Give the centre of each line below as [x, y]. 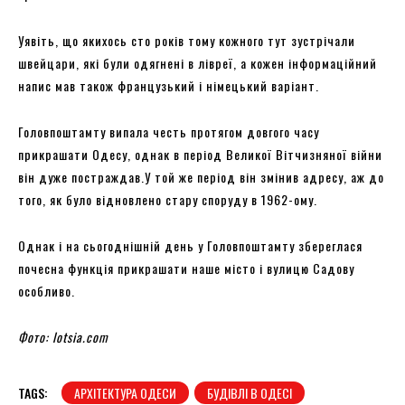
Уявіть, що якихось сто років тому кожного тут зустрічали [187, 40]
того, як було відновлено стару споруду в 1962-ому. [170, 199]
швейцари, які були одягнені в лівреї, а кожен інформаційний [198, 62]
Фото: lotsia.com [63, 336]
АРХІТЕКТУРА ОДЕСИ [125, 392]
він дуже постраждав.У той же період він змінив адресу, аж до [201, 176]
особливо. [47, 290]
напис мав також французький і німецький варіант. [170, 85]
